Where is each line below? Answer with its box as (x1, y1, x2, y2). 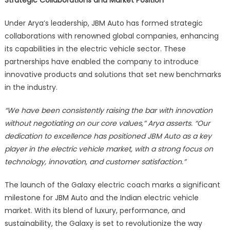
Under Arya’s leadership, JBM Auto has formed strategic (4, 18, 203, 29)
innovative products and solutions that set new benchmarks (4, 69, 221, 80)
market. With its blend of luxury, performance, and (4, 205, 185, 216)
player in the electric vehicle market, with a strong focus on (4, 144, 213, 155)
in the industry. (4, 82, 57, 93)
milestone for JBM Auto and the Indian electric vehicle (4, 193, 199, 203)
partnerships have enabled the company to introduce (4, 56, 199, 67)
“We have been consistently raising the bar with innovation (4, 105, 213, 116)
